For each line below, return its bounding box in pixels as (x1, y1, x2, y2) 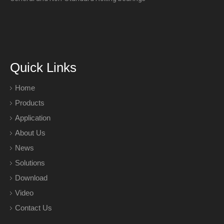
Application (15, 113, 50, 122)
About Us (15, 128, 45, 137)
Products (15, 98, 44, 107)
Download (15, 173, 47, 182)
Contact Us (15, 203, 52, 212)
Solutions (15, 158, 45, 167)
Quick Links (10, 59, 76, 75)
